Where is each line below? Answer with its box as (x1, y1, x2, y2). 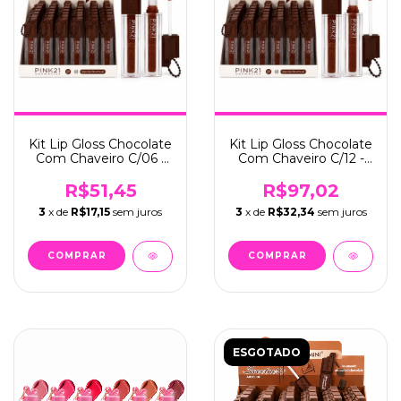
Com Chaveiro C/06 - (35, 150, 166, 166)
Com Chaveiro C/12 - (237, 150, 364, 166)
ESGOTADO (233, 346, 301, 359)
